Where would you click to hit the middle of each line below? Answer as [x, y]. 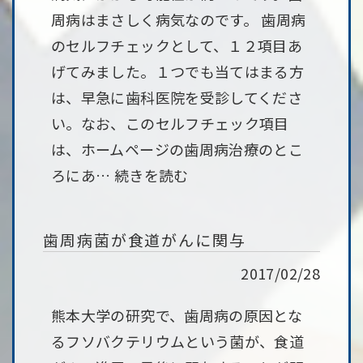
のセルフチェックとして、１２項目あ [177, 45]
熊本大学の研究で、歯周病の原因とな [177, 315]
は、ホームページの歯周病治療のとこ [177, 149]
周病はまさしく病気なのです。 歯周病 [179, 19]
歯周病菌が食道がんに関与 [145, 239]
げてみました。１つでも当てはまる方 [178, 71]
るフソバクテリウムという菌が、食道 [178, 341]
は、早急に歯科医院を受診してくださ [177, 97]
